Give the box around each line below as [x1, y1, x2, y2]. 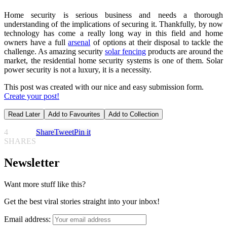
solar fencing [105, 47, 146, 56]
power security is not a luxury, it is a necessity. [4, 65, 152, 74]
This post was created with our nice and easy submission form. [4, 83, 204, 92]
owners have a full [4, 38, 68, 47]
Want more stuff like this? [4, 180, 86, 189]
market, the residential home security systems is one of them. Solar [4, 56, 223, 65]
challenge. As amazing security [4, 47, 105, 56]
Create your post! [4, 92, 59, 101]
